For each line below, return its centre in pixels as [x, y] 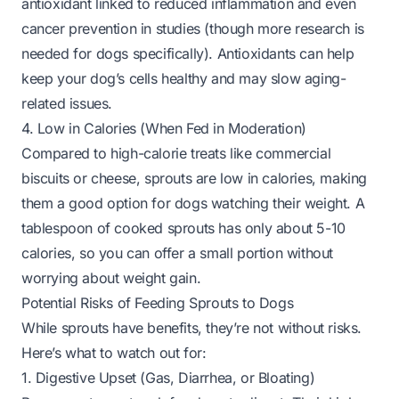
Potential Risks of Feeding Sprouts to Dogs [158, 303]
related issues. [67, 103]
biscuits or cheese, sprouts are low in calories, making [195, 178]
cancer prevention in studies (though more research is [193, 28]
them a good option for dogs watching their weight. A [193, 203]
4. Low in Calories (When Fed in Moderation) [164, 128]
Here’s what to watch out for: [114, 353]
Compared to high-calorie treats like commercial [176, 153]
